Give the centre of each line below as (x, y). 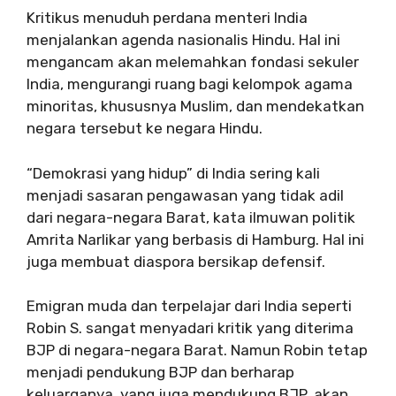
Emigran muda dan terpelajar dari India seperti (189, 306)
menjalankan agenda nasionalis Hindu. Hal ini (183, 40)
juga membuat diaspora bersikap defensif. (176, 261)
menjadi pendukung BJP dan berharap (160, 372)
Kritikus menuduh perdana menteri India (167, 18)
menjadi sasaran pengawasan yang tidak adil (185, 195)
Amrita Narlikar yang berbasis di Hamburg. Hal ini (195, 239)
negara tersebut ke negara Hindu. (145, 128)
